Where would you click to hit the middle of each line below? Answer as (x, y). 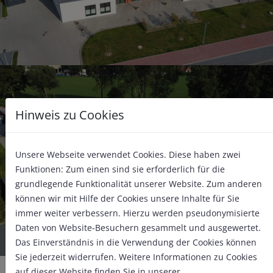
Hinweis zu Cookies (70, 115)
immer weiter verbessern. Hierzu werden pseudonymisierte (137, 213)
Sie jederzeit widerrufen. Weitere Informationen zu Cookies (136, 257)
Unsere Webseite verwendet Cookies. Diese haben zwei (128, 154)
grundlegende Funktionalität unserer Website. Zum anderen (139, 183)
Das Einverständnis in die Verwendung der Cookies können (136, 242)
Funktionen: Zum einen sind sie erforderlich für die (120, 169)
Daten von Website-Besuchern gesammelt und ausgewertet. (138, 227)
